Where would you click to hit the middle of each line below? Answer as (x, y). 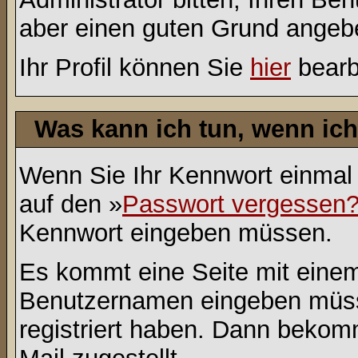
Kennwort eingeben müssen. (176, 233)
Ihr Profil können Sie (135, 68)
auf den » (71, 204)
